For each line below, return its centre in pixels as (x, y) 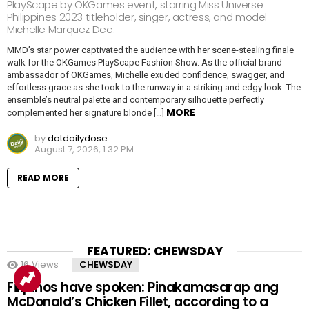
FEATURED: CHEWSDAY (154, 251)
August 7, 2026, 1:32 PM (84, 149)
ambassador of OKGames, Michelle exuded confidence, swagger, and (146, 75)
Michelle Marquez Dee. (61, 29)
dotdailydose (78, 138)
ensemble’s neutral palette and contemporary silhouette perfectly (136, 100)
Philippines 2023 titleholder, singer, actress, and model (137, 17)
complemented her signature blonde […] (87, 113)
